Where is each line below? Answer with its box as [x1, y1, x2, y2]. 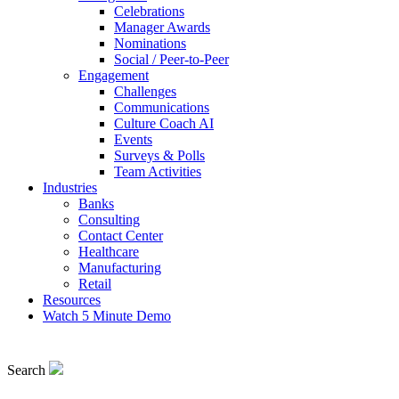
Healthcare [78, 244, 139, 259]
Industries [43, 180, 97, 195]
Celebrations [114, 4, 184, 19]
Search [7, 362, 45, 378]
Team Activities [114, 164, 201, 179]
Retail [78, 276, 111, 291]
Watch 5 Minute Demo [43, 308, 171, 323]
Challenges [114, 84, 176, 99]
